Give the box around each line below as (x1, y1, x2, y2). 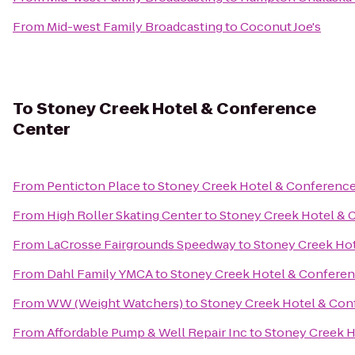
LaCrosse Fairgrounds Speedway (47, 236, 236, 253)
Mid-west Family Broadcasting (47, 18, 223, 35)
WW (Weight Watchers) (47, 295, 183, 311)
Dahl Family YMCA (47, 265, 153, 282)
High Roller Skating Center (47, 207, 202, 223)
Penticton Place (47, 177, 140, 194)
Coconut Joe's (240, 18, 321, 35)
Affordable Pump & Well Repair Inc (47, 324, 247, 341)
